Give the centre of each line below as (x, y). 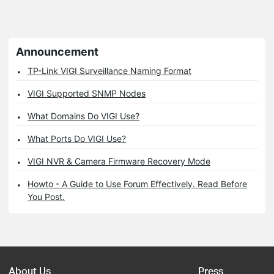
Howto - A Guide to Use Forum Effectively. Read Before (137, 184)
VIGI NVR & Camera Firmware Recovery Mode (119, 161)
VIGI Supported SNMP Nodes (87, 94)
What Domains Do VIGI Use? (83, 116)
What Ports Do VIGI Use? (77, 139)
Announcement (57, 52)
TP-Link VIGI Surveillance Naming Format (109, 71)
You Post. (46, 197)
